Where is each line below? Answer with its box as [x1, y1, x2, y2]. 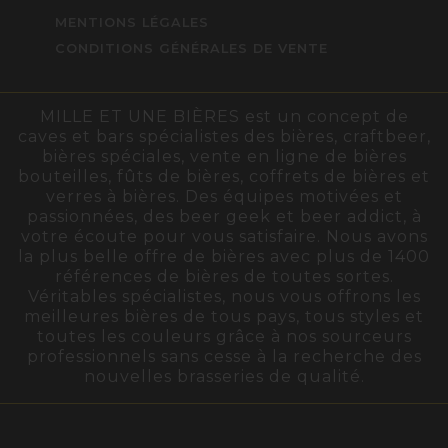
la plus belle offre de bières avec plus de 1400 [18, 246, 430, 266]
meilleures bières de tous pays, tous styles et [24, 306, 424, 326]
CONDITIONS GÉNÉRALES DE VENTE [55, 41, 328, 57]
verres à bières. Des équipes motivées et [45, 186, 403, 206]
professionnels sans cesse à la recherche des [26, 346, 422, 366]
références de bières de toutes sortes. [54, 266, 394, 286]
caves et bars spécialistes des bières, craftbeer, [17, 126, 431, 146]
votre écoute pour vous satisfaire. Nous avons [20, 226, 428, 246]
